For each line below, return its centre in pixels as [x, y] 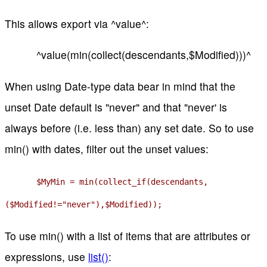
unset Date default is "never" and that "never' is [116, 107]
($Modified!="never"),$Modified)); [83, 204]
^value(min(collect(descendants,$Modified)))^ [145, 55]
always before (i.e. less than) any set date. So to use [129, 128]
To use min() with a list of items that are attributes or [128, 236]
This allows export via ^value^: [77, 23]
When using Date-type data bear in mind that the [120, 86]
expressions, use [46, 257]
